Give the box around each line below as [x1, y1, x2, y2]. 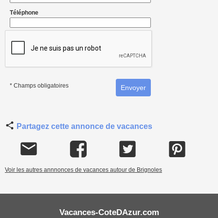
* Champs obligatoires [10, 82, 69, 90]
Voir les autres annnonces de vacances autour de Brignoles [5, 166, 162, 173]
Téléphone [10, 9, 38, 17]
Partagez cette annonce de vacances [15, 122, 152, 130]
